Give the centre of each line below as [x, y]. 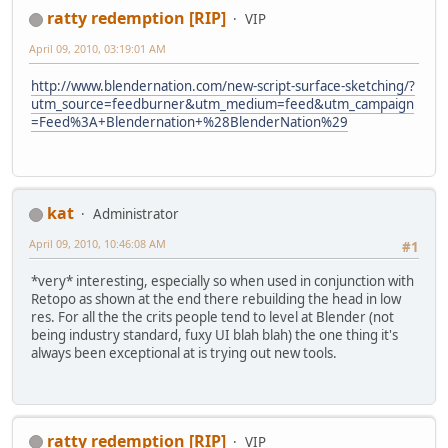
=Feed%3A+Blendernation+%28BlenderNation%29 [189, 122]
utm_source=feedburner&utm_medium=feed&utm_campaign [222, 104]
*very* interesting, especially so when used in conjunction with [222, 281]
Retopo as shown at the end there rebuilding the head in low [216, 299]
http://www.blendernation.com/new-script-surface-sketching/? [223, 86]
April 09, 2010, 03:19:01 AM [97, 49]
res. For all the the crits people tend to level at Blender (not [212, 317]
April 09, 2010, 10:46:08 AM [97, 244]
